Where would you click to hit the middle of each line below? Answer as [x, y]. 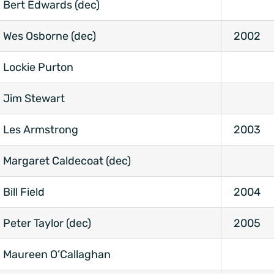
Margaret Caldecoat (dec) [67, 161]
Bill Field [24, 192]
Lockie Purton [38, 68]
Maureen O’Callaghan [57, 255]
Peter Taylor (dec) [47, 224]
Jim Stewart [34, 99]
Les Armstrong [41, 130]
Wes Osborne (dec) [50, 36]
